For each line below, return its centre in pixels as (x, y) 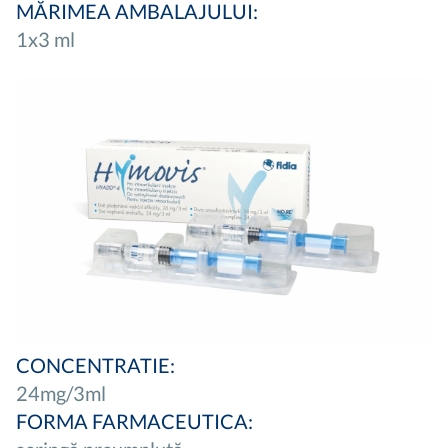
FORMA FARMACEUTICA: (134, 421)
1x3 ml (45, 39)
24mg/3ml (61, 393)
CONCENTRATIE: (95, 365)
